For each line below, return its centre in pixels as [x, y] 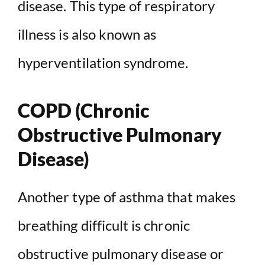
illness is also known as [87, 34]
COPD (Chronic [84, 111]
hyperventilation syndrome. [103, 63]
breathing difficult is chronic [104, 225]
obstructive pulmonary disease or [121, 254]
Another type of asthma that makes [127, 197]
